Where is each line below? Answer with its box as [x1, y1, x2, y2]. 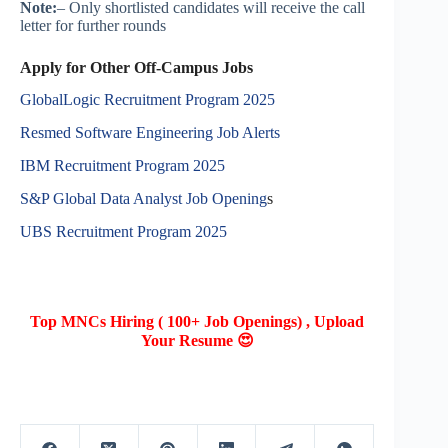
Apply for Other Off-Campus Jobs [20, 58, 253, 76]
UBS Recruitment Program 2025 [20, 222, 227, 240]
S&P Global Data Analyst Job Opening [20, 189, 267, 207]
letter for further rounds [20, 16, 166, 34]
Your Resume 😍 [140, 331, 254, 349]
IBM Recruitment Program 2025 [20, 157, 225, 175]
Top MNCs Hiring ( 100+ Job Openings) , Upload [30, 312, 365, 330]
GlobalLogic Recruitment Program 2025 [20, 91, 275, 109]
